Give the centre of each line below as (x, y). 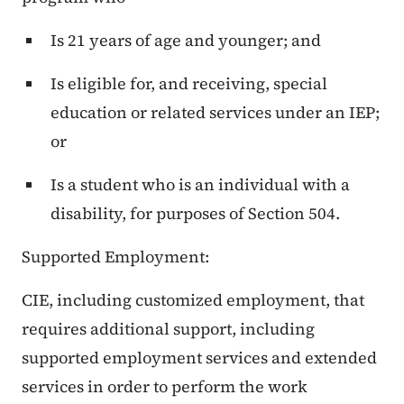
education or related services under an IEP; (215, 113)
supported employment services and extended (199, 358)
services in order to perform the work (165, 387)
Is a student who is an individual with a (200, 185)
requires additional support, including (168, 329)
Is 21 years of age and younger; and (186, 41)
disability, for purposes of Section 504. (195, 214)
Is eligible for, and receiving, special (189, 84)
